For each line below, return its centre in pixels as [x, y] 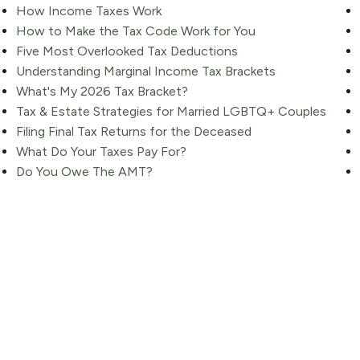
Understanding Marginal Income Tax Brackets [145, 71]
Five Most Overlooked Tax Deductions [127, 51]
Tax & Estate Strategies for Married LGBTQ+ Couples [171, 111]
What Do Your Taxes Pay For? [101, 151]
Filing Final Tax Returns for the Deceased [133, 131]
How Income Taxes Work [88, 10]
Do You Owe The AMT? [84, 171]
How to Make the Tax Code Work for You [135, 31]
